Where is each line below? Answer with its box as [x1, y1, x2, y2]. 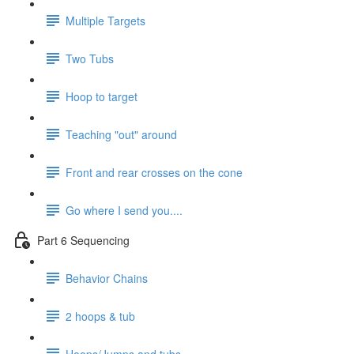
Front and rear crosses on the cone [66, 164, 243, 180]
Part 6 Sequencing [37, 232, 130, 248]
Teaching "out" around [66, 126, 177, 142]
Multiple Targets [66, 12, 145, 28]
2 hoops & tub [66, 307, 135, 324]
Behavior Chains [66, 269, 148, 286]
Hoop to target [66, 88, 137, 104]
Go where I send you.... [66, 201, 183, 218]
